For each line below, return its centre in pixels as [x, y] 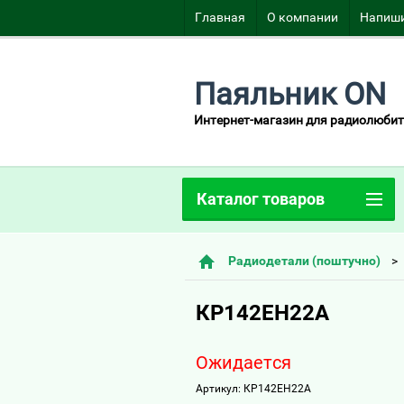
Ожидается [243, 363]
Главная [220, 17]
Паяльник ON [290, 94]
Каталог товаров [261, 199]
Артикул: [218, 389]
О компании [303, 17]
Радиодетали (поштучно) [304, 261]
